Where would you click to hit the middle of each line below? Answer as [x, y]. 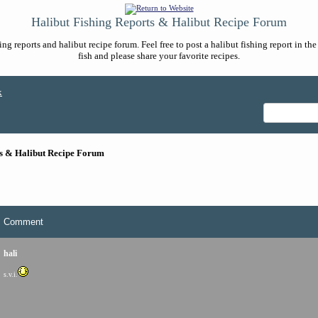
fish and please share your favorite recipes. [159, 56]
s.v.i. [11, 274]
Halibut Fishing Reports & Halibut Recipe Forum [159, 22]
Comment [23, 222]
